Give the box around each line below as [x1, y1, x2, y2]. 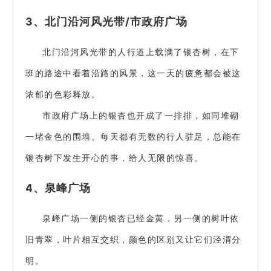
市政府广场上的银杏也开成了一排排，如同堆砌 [42, 110, 240, 121]
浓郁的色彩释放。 [25, 89, 100, 100]
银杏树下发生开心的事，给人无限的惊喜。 [25, 152, 204, 163]
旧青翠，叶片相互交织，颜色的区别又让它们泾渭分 [25, 234, 241, 245]
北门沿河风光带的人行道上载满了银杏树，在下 [42, 47, 240, 57]
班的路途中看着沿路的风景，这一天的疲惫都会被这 [25, 68, 241, 79]
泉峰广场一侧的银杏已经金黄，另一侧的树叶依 [42, 213, 240, 224]
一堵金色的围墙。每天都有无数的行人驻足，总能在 [25, 131, 241, 142]
